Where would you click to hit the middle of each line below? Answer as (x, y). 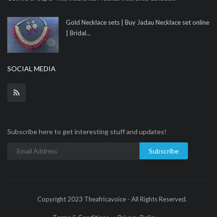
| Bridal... (78, 33)
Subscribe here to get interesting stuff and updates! (87, 132)
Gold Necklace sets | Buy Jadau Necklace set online (138, 23)
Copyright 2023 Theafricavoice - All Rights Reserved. (112, 199)
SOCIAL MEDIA (31, 69)
